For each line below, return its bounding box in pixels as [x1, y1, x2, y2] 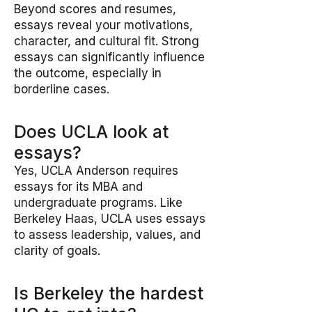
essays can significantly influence [14, 50, 205, 64]
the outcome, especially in [14, 66, 162, 80]
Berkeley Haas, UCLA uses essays [14, 212, 205, 226]
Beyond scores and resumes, [14, 2, 176, 16]
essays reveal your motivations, [14, 18, 193, 32]
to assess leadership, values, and [14, 228, 201, 242]
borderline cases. [14, 82, 109, 96]
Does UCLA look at [14, 121, 169, 142]
